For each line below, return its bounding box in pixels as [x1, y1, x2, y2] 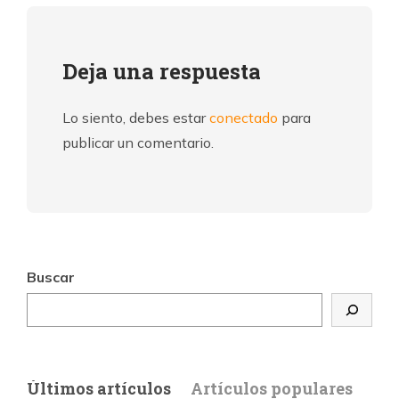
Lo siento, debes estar [62, 109, 209, 127]
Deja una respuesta [62, 57, 261, 86]
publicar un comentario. [62, 134, 214, 152]
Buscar [27, 268, 75, 287]
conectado [209, 109, 278, 127]
